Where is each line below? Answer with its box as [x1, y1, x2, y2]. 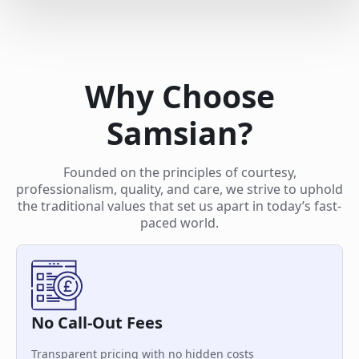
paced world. [140, 214, 219, 232]
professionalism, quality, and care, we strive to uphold [16, 180, 343, 198]
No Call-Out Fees [31, 312, 163, 333]
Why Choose [84, 75, 275, 117]
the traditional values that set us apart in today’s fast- [18, 197, 341, 215]
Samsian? [106, 111, 253, 154]
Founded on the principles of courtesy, [63, 163, 296, 181]
